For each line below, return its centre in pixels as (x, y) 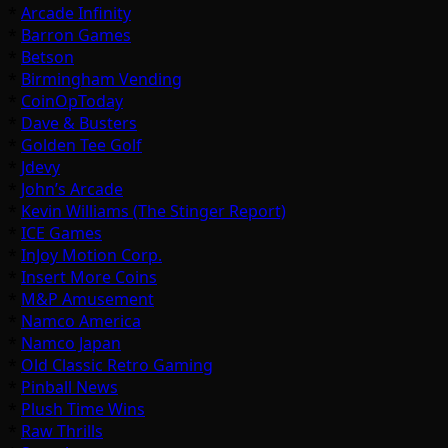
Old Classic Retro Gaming (117, 365)
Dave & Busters (79, 123)
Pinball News (69, 387)
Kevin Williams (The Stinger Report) (153, 211)
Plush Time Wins (83, 409)
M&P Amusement (87, 299)
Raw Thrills (62, 431)
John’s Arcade (72, 189)
